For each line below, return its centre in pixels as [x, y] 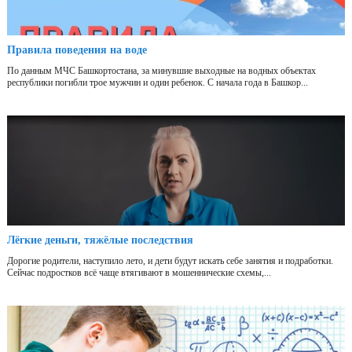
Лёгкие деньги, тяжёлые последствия [100, 240]
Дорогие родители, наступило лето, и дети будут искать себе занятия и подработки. [170, 261]
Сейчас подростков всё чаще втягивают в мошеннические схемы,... [139, 273]
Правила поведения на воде [77, 50]
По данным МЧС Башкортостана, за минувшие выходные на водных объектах [161, 71]
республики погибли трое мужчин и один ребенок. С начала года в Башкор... [158, 83]
